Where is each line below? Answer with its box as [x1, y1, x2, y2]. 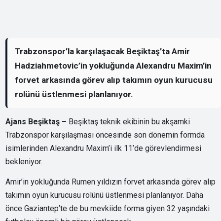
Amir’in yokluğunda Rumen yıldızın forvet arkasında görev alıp [5, 177, 216, 186]
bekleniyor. [5, 156, 43, 166]
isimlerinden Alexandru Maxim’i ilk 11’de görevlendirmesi [5, 143, 202, 153]
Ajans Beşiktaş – [5, 116, 69, 126]
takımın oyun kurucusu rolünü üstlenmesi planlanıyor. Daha [5, 190, 204, 200]
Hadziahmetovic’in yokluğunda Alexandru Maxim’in [15, 61, 212, 71]
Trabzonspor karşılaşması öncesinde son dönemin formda [5, 130, 205, 140]
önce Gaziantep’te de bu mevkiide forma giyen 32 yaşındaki [5, 203, 210, 213]
